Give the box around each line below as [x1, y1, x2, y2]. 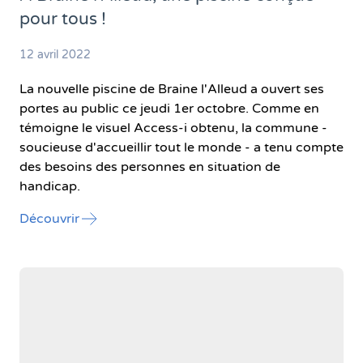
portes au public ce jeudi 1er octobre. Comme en [19, 100, 319, 117]
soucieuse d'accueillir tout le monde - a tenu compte [19, 139, 344, 156]
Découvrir [19, 210, 79, 227]
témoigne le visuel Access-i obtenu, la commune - [19, 119, 327, 136]
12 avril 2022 [19, 47, 91, 62]
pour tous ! [19, 8, 106, 29]
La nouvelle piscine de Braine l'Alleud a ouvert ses [19, 80, 324, 97]
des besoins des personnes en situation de [19, 158, 280, 175]
